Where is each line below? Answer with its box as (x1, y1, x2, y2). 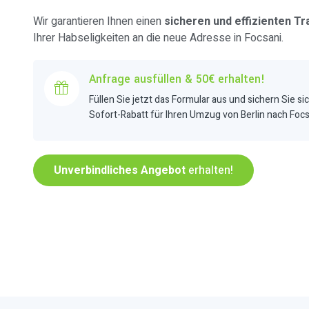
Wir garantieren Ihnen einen (33, 13, 164, 30)
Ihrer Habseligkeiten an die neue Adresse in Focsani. (33, 30, 283, 46)
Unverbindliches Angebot (54, 162, 186, 179)
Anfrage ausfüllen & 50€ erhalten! (89, 71, 265, 87)
